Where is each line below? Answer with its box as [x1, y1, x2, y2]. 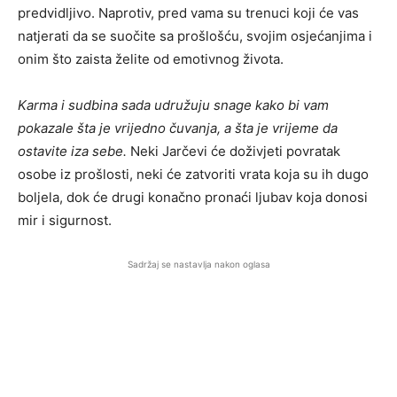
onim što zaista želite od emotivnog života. [18, 51, 284, 68]
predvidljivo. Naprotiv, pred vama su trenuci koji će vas [18, 4, 359, 22]
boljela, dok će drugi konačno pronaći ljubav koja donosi [18, 189, 368, 206]
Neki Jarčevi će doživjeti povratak [127, 143, 340, 160]
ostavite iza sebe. [18, 143, 127, 160]
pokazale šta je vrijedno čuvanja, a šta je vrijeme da [18, 120, 338, 137]
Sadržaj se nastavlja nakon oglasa [127, 259, 270, 270]
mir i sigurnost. [18, 212, 112, 230]
